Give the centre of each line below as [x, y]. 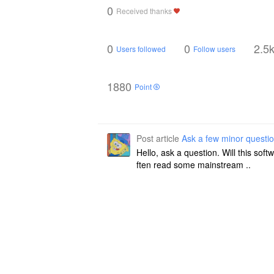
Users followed [141, 48]
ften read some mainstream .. [194, 165]
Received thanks [145, 10]
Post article [159, 138]
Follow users [214, 48]
